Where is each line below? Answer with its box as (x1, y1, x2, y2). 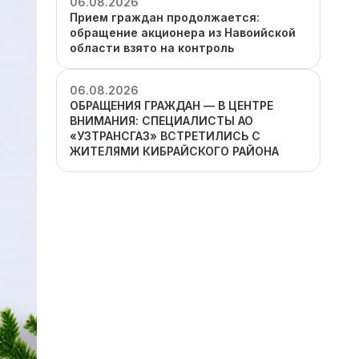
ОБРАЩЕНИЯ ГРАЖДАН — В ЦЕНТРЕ (70, 99, 273, 112)
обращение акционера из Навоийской (70, 26, 296, 39)
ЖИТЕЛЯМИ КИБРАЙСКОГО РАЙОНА (70, 144, 279, 158)
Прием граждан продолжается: (70, 10, 260, 24)
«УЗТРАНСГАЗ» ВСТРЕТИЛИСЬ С (70, 129, 260, 143)
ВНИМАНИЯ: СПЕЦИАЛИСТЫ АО (70, 114, 253, 127)
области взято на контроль (70, 41, 234, 54)
